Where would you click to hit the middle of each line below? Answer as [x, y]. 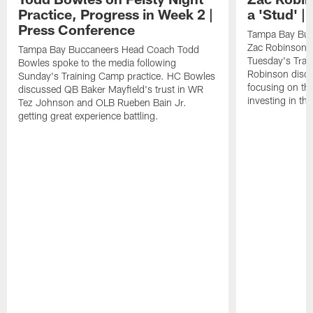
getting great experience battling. [89, 116]
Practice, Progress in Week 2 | [116, 14]
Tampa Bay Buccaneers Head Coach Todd [109, 50]
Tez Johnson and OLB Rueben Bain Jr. [103, 103]
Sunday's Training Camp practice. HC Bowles [117, 76]
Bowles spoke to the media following [97, 63]
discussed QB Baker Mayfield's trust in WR [111, 89]
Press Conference [77, 30]
